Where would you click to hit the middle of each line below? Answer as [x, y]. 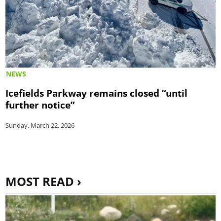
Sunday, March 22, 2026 [40, 125]
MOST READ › [44, 181]
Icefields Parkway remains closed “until [97, 93]
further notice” [40, 105]
